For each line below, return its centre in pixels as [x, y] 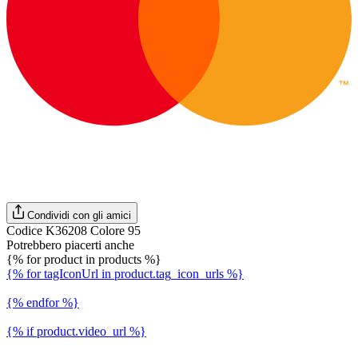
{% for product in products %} [84, 259]
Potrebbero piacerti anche [70, 245]
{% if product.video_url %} [76, 331]
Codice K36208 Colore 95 [74, 231]
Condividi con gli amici [80, 215]
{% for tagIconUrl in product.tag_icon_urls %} [125, 274]
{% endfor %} [43, 302]
